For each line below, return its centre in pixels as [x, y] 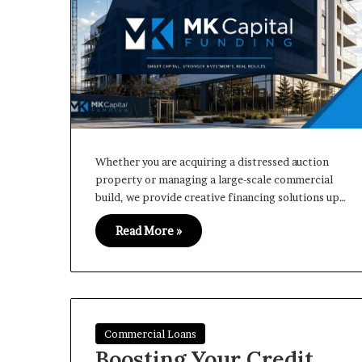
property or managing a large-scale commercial [214, 180]
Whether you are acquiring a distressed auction [212, 162]
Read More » [149, 231]
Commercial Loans [150, 333]
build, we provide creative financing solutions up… [221, 198]
